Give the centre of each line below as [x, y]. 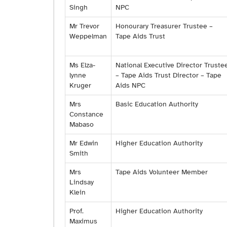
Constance [86, 115]
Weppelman [88, 36]
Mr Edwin [84, 143]
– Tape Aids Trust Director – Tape [168, 75]
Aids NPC [130, 86]
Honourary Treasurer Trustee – [164, 26]
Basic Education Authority [157, 104]
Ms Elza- [82, 65]
